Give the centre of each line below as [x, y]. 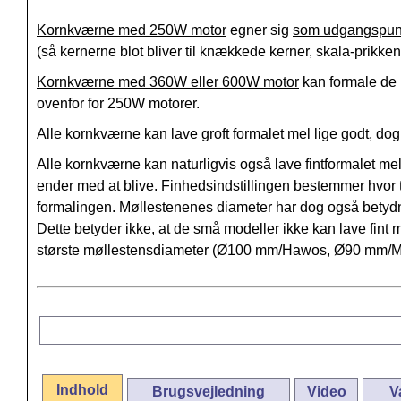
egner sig [260, 30]
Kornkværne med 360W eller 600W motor [168, 82]
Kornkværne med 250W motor [132, 30]
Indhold [82, 390]
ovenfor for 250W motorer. [118, 104]
